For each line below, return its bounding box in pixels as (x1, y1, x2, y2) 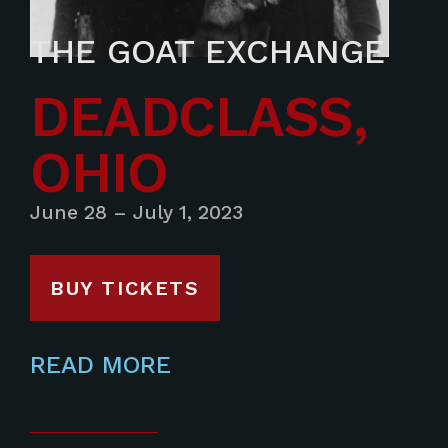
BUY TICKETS (50, 275, 200, 300)
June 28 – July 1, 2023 (30, 200, 243, 224)
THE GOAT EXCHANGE (30, 32, 385, 72)
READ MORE (30, 350, 171, 379)
